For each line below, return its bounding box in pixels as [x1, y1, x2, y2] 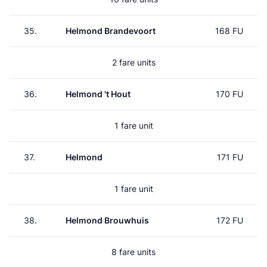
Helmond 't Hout [66, 89, 131, 99]
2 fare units [111, 57, 156, 67]
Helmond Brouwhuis [66, 215, 149, 225]
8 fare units [111, 247, 156, 257]
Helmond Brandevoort [66, 26, 156, 36]
